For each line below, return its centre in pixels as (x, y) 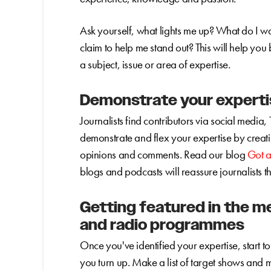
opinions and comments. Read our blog (164, 155)
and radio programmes (162, 226)
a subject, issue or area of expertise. (155, 64)
